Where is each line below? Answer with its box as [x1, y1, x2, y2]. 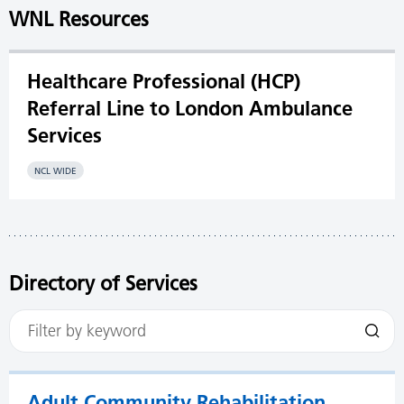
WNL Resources [9, 7, 149, 32]
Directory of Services [9, 271, 197, 296]
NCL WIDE [34, 165, 77, 177]
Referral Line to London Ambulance [27, 96, 353, 121]
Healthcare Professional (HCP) [27, 69, 300, 94]
